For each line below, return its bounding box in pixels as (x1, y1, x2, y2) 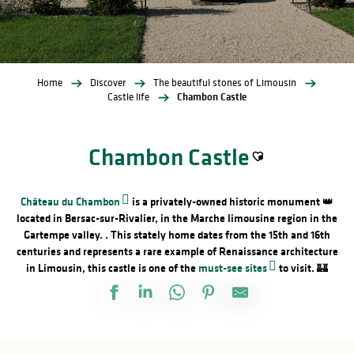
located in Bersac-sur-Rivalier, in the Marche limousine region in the (17, 211, 337, 225)
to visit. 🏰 (277, 261, 328, 275)
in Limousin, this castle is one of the (26, 261, 198, 275)
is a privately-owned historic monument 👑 (130, 194, 333, 209)
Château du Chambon (21, 194, 120, 209)
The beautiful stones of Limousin (153, 76, 296, 89)
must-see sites (198, 261, 267, 275)
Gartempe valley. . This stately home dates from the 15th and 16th (24, 228, 330, 242)
